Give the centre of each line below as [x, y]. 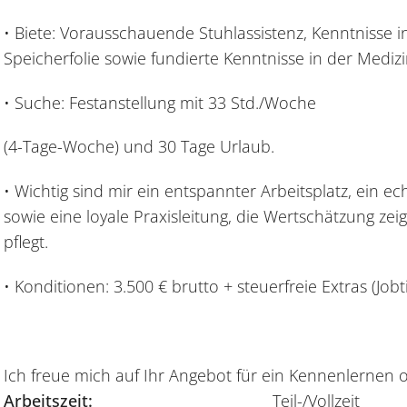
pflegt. [26, 242]
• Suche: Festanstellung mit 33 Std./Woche [160, 102]
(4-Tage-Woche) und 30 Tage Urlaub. [139, 147]
